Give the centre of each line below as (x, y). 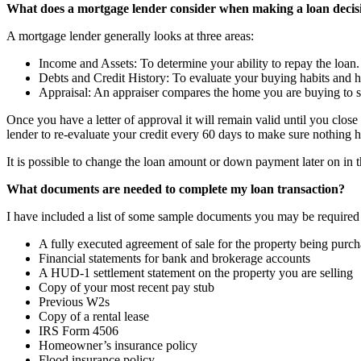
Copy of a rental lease (94, 316)
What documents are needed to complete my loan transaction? (176, 189)
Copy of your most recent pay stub (127, 287)
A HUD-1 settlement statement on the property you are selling (196, 273)
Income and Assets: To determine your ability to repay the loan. (199, 63)
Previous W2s (74, 302)
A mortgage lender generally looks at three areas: (130, 36)
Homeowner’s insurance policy (118, 345)
